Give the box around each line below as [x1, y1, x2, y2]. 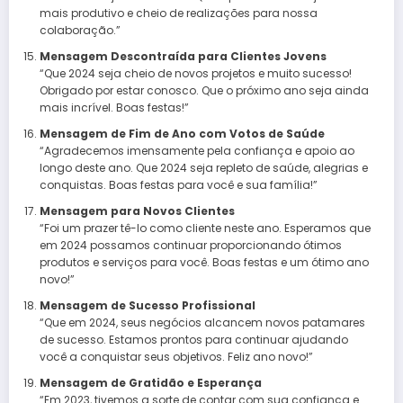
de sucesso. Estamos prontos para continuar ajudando [39, 331, 348, 347]
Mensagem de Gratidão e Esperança [39, 374, 262, 390]
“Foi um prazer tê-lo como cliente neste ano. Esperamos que [39, 219, 371, 236]
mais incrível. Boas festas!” [39, 99, 189, 115]
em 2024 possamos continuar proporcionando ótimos [39, 237, 342, 253]
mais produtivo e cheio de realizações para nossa [39, 4, 318, 21]
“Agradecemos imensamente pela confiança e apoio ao [39, 142, 354, 158]
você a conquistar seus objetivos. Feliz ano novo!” [39, 348, 313, 364]
